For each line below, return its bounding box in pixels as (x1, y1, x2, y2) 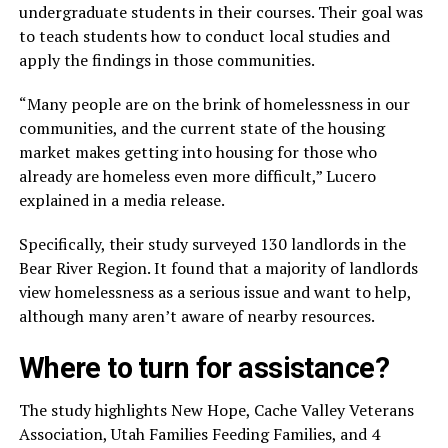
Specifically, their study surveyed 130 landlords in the (18, 233, 406, 256)
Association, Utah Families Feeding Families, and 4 (18, 423, 380, 446)
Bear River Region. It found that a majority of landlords (18, 257, 418, 280)
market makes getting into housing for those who (18, 141, 377, 164)
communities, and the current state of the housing (18, 117, 385, 140)
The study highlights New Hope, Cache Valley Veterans (18, 399, 414, 422)
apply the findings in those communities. (18, 49, 315, 72)
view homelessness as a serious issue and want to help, (18, 281, 411, 304)
